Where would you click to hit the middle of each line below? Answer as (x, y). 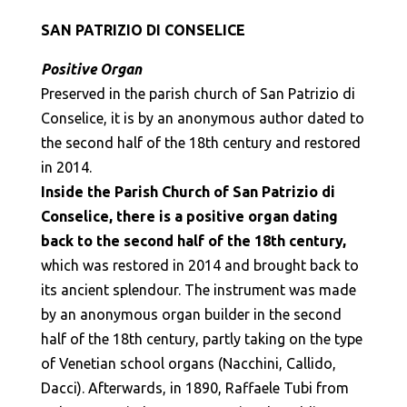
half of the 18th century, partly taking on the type (201, 339)
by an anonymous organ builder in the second (191, 314)
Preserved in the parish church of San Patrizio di (198, 94)
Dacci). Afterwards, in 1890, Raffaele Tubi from (194, 388)
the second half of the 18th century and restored (200, 143)
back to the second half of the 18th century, (193, 241)
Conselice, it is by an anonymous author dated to (202, 118)
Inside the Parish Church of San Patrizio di (188, 192)
